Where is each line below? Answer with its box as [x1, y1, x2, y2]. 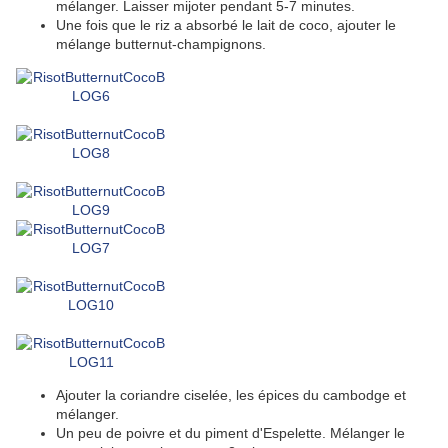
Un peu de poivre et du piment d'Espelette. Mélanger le [56, 425, 405, 442]
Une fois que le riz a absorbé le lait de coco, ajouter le [56, 17, 396, 34]
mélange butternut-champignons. [56, 36, 266, 53]
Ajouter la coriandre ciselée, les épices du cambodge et [56, 387, 406, 404]
